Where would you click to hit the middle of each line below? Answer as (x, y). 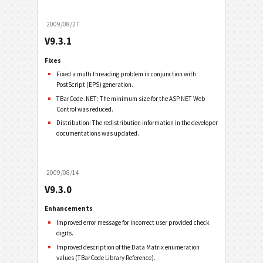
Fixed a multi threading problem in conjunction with (127, 74)
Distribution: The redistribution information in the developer (137, 123)
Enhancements (69, 209)
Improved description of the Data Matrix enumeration (128, 247)
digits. (65, 233)
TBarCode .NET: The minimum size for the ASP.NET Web (131, 98)
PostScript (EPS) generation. (95, 85)
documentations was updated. (98, 134)
